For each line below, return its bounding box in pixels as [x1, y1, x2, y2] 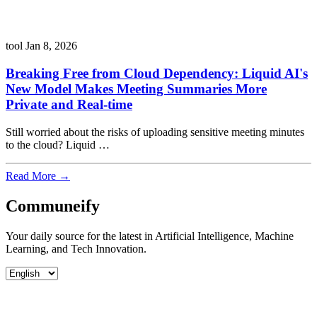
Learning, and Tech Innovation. [6, 242, 146, 255]
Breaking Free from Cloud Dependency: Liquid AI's [6, 66, 308, 81]
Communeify [6, 196, 100, 215]
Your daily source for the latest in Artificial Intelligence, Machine [6, 229, 294, 242]
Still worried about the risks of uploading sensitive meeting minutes [6, 125, 304, 138]
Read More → [6, 169, 70, 182]
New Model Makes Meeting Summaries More [6, 81, 267, 97]
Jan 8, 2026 [25, 40, 77, 52]
